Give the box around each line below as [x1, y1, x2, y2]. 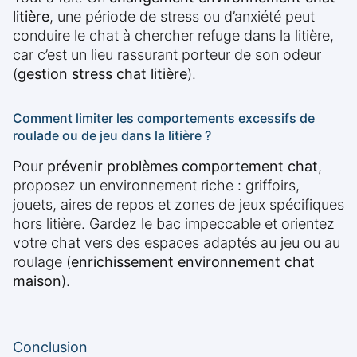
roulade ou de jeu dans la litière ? [13, 127, 211, 144]
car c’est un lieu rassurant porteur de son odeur [13, 46, 321, 64]
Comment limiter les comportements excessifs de [13, 110, 315, 127]
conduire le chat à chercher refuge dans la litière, [13, 27, 334, 45]
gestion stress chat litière [18, 65, 187, 83]
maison [13, 273, 61, 290]
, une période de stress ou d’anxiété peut [49, 8, 315, 25]
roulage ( [13, 253, 71, 271]
